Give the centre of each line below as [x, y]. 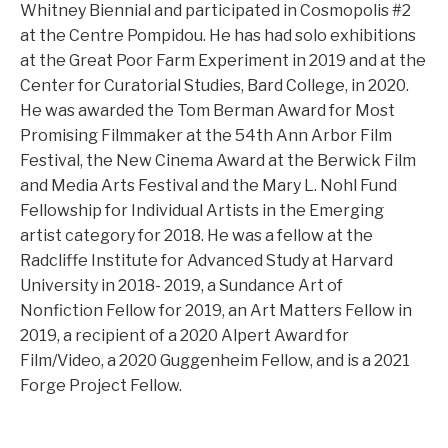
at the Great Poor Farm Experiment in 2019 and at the [223, 60]
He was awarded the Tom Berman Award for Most [207, 110]
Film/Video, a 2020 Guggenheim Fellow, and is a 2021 [215, 360]
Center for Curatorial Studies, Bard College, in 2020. [214, 85]
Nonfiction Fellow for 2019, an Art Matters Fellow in [216, 310]
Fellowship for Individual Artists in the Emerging [202, 210]
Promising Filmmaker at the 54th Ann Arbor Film [206, 135]
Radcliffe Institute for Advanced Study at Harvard [206, 260]
